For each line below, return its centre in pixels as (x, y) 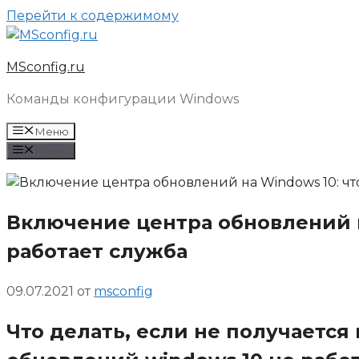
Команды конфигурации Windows (123, 99)
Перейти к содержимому (93, 16)
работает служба (97, 251)
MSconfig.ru (46, 67)
